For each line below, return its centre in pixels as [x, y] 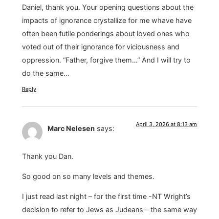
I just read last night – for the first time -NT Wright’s [106, 197]
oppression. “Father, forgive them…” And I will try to [106, 60]
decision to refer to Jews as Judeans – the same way [109, 210]
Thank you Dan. [47, 156]
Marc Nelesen [71, 129]
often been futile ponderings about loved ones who [106, 33]
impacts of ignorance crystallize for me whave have [107, 20]
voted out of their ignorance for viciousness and [100, 46]
